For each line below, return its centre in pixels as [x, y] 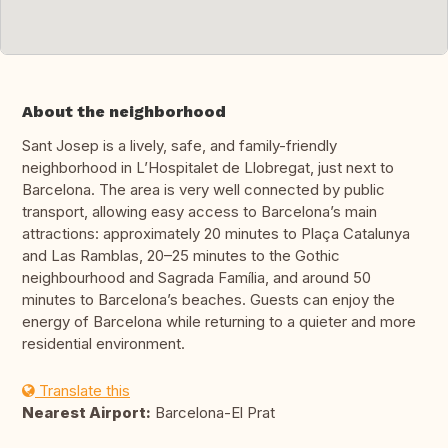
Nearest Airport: [86, 413]
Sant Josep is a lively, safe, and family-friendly [179, 146]
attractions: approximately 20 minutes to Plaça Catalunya [216, 234]
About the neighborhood [124, 112]
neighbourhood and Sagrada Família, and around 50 [196, 278]
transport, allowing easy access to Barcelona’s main [199, 212]
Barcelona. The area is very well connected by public [203, 190]
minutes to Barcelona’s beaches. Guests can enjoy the [208, 300]
